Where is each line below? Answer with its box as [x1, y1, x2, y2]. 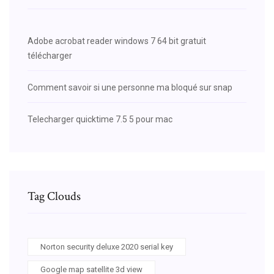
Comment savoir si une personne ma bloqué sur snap [28, 82, 232, 92]
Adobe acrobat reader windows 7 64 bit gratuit [28, 35, 206, 46]
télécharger [28, 50, 72, 61]
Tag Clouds [28, 188, 81, 204]
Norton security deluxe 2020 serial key [40, 242, 173, 251]
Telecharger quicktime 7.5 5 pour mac [28, 114, 172, 124]
